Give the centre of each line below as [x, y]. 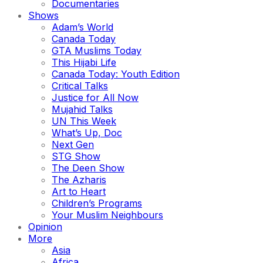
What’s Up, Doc [87, 133]
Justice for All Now [95, 97]
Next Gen [73, 144]
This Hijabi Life [84, 62]
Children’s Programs [97, 203]
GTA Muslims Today [97, 50]
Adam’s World [82, 27]
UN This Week [84, 121]
